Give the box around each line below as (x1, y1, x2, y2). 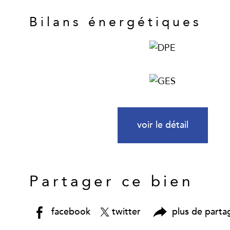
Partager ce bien (29, 171, 194, 193)
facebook (51, 205, 91, 218)
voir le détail (137, 118, 188, 131)
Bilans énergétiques (29, 13, 202, 31)
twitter (111, 205, 141, 218)
